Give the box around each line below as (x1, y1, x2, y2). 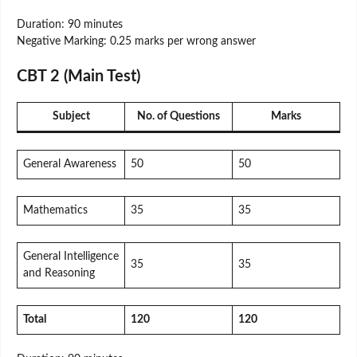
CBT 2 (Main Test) (17, 68, 140, 84)
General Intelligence (23, 250, 119, 262)
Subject (52, 110, 90, 122)
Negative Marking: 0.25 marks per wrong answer (17, 35, 256, 47)
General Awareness (23, 158, 116, 170)
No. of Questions (137, 110, 220, 122)
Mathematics (23, 204, 88, 216)
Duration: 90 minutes (17, 18, 123, 30)
